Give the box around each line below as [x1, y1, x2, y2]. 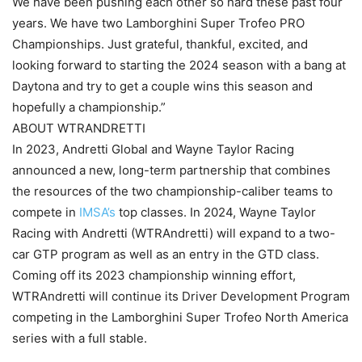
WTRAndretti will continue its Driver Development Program [12, 288, 350, 305]
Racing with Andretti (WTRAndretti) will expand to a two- [12, 225, 335, 242]
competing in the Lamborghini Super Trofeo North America [12, 309, 348, 326]
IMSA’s [79, 204, 116, 221]
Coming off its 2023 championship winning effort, [12, 267, 296, 284]
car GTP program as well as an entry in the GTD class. [12, 246, 319, 263]
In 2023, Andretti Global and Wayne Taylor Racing [12, 141, 294, 158]
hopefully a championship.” [12, 99, 166, 116]
